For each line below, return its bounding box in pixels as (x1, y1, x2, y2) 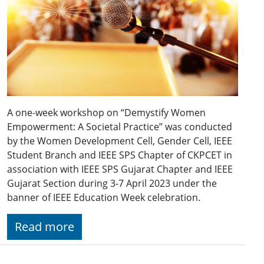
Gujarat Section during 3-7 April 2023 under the (7, 177, 217, 190)
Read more (15, 219, 74, 235)
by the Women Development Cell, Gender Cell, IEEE (7, 134, 232, 147)
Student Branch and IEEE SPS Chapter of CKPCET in (7, 148, 232, 161)
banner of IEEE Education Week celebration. (7, 191, 200, 204)
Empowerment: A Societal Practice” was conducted (7, 120, 232, 133)
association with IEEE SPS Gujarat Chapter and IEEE (7, 163, 233, 176)
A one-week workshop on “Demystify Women (7, 106, 206, 119)
